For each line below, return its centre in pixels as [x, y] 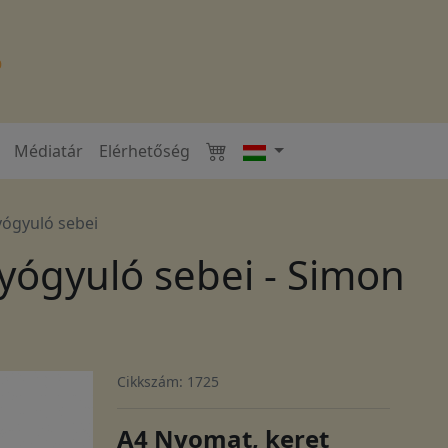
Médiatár [48, 151]
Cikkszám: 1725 [168, 381]
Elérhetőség [144, 151]
